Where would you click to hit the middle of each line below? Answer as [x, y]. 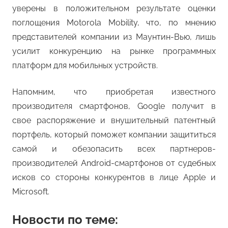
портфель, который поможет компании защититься [114, 134]
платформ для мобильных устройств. [85, 65]
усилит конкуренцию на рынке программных [114, 51]
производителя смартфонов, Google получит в [114, 106]
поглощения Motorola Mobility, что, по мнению [114, 22]
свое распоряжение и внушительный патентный [114, 120]
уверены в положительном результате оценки [114, 8]
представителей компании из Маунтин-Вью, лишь [114, 37]
